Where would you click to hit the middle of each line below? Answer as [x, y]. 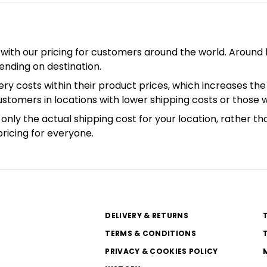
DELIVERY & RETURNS [147, 215]
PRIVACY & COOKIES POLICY [162, 251]
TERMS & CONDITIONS [150, 233]
